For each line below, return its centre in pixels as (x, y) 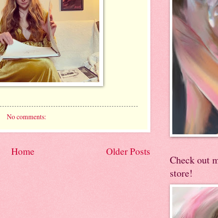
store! (181, 173)
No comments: (27, 116)
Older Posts (128, 151)
